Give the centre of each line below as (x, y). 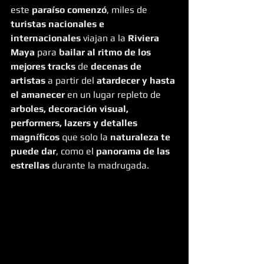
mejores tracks (43, 66)
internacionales (46, 38)
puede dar (33, 151)
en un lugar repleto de (114, 94)
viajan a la (104, 38)
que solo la (85, 137)
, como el (76, 151)
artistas (28, 80)
